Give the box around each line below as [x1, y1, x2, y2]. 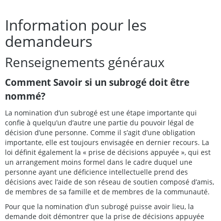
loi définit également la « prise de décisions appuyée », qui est [5, 147, 211, 157]
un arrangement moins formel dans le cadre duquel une [5, 157, 192, 167]
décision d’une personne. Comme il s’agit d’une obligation [5, 127, 195, 137]
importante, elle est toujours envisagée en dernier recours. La [5, 137, 209, 147]
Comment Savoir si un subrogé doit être [5, 75, 189, 89]
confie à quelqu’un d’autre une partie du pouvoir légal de [5, 117, 194, 127]
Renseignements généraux [5, 53, 165, 71]
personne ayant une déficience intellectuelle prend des [5, 167, 188, 177]
